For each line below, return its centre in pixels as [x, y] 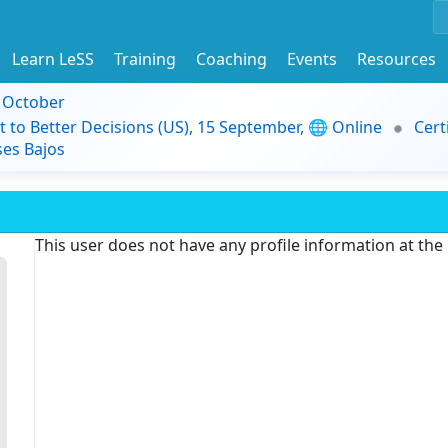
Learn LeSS [53, 58]
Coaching [231, 58]
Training [145, 58]
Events [312, 58]
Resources [396, 58]
